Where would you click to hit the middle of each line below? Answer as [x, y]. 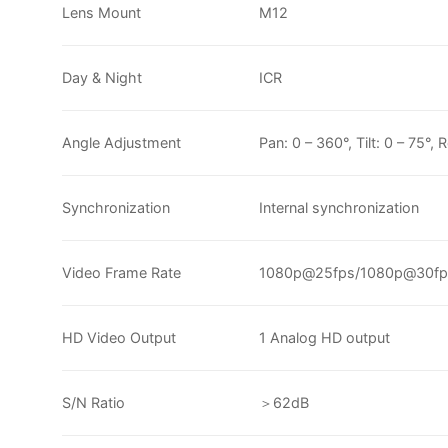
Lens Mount [101, 12]
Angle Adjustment [121, 142]
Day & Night [102, 77]
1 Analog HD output [325, 337]
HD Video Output [119, 337]
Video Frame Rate [121, 272]
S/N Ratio [93, 402]
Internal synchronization [339, 207]
